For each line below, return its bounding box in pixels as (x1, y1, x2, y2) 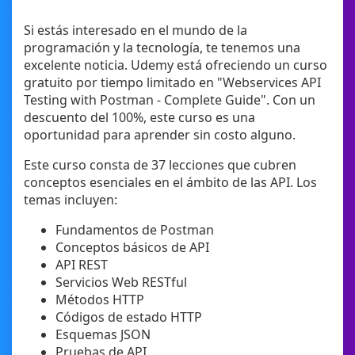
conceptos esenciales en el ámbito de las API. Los (24, 174, 317, 192)
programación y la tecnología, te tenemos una (24, 39, 300, 57)
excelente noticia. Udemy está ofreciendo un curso (24, 56, 327, 74)
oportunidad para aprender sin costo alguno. (24, 126, 296, 144)
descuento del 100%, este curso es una (24, 109, 255, 127)
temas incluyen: (24, 191, 117, 209)
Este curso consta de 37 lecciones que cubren (24, 156, 296, 174)
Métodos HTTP (55, 291, 144, 309)
